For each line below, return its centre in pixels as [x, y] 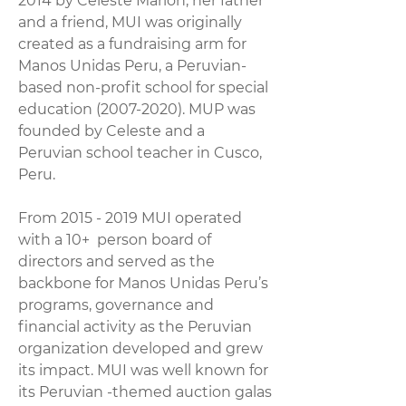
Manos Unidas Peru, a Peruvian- [132, 66]
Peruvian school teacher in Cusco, [140, 153]
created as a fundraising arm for [132, 44]
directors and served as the [116, 261]
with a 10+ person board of [115, 240]
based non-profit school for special [143, 87]
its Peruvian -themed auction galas [145, 392]
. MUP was [219, 109]
